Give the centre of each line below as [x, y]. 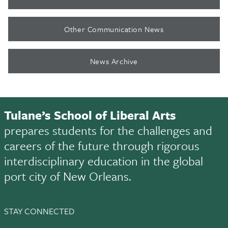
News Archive [114, 61]
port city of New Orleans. [68, 176]
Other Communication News [114, 29]
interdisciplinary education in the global [104, 161]
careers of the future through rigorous [102, 146]
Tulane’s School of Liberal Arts [90, 115]
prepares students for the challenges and [108, 130]
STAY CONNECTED [39, 211]
